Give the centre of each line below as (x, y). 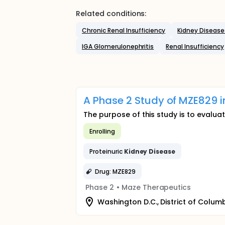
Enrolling (102, 131)
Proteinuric (107, 151)
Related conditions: (111, 14)
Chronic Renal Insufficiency (124, 30)
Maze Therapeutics (156, 187)
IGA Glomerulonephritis (118, 46)
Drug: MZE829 (115, 171)
